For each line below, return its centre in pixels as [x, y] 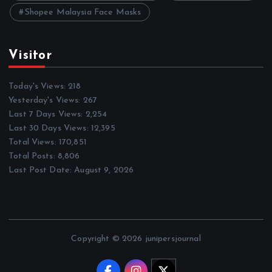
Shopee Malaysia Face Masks [83, 13]
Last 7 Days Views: [47, 115]
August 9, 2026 [104, 171]
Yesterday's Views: [46, 101]
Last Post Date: [42, 171]
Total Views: [34, 143]
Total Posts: [33, 157]
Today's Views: [39, 87]
